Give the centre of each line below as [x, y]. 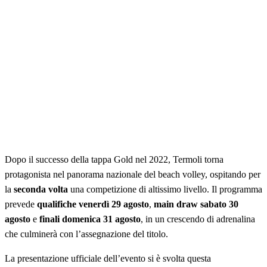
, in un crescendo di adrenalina [198, 219]
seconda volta [41, 190]
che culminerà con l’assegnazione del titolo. [86, 234]
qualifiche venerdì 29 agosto [93, 204]
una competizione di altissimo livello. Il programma [165, 190]
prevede [21, 204]
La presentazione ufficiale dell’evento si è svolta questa [108, 259]
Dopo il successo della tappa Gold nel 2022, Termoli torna [114, 160]
